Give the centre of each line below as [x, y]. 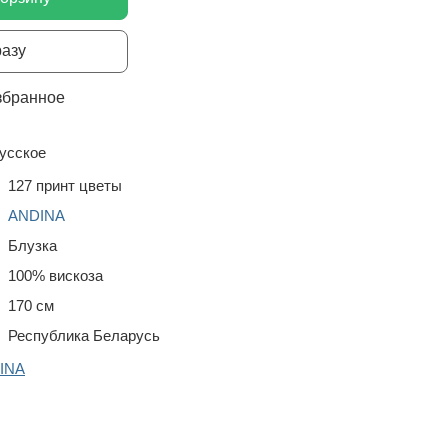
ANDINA [36, 215]
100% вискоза [55, 275]
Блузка [32, 245]
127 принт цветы [65, 185]
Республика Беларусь [84, 335]
